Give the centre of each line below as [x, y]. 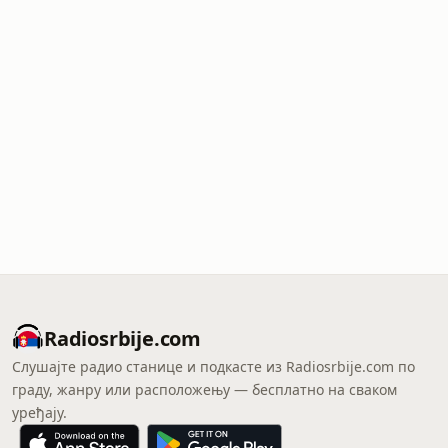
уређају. [39, 412]
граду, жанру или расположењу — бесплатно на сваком [204, 389]
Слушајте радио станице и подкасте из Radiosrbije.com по [213, 366]
